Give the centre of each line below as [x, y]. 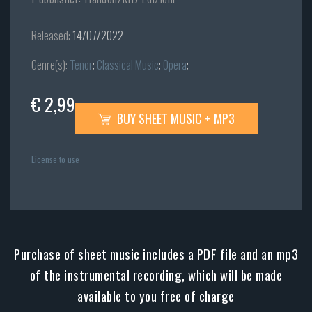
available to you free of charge [156, 296]
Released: [51, 36]
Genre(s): [49, 65]
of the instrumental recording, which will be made [156, 275]
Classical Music [128, 65]
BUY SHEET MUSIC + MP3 [174, 119]
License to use [55, 159]
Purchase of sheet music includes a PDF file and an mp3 [156, 254]
